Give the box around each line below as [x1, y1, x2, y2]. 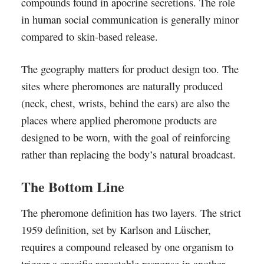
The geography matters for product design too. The [21, 62, 239, 76]
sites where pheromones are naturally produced [21, 79, 223, 93]
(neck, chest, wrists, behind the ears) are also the [21, 96, 230, 110]
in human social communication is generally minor [21, 12, 239, 27]
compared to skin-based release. [21, 29, 158, 44]
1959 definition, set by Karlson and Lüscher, [21, 223, 211, 237]
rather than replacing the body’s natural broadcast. [21, 147, 236, 161]
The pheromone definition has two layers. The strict [21, 206, 241, 220]
